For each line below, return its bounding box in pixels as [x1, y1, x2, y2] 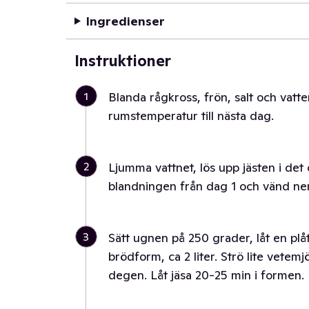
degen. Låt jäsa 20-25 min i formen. [108, 267, 304, 283]
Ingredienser [86, 13, 165, 29]
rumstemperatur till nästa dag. [108, 108, 274, 123]
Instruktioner [74, 51, 171, 70]
